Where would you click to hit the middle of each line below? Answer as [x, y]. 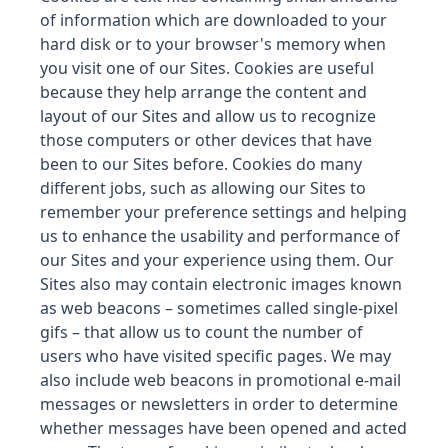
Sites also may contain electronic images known [221, 284]
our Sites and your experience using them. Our [217, 260]
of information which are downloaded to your [213, 20]
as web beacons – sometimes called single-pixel [219, 308]
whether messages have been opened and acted [223, 428]
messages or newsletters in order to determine [219, 404]
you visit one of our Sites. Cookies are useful [207, 68]
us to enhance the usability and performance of [220, 236]
